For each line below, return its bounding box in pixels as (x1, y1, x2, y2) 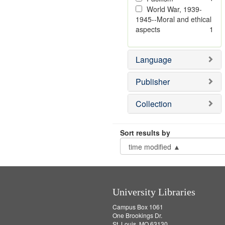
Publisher (135, 76, 170, 87)
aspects (135, 24, 160, 34)
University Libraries (112, 186, 195, 197)
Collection (135, 98, 172, 109)
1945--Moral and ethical (135, 14, 211, 24)
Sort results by (120, 128, 170, 138)
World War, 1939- (146, 4, 202, 14)
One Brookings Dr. (112, 211, 162, 219)
